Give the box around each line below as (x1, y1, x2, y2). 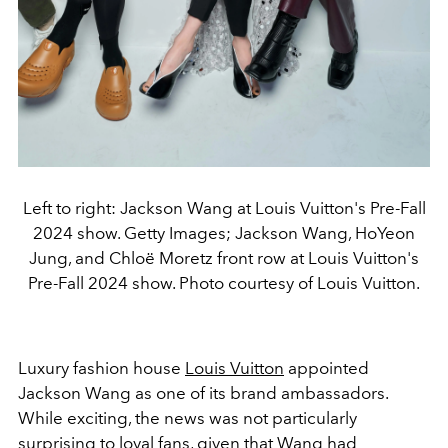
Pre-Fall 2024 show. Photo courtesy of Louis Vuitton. (28, 273, 420, 294)
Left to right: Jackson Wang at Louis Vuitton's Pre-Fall (22, 198, 426, 219)
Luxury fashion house (18, 358, 185, 379)
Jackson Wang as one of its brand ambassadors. (18, 383, 388, 404)
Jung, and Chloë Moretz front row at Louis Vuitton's (29, 248, 419, 269)
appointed (284, 358, 369, 379)
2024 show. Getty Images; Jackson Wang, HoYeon (33, 223, 415, 244)
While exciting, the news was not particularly (18, 408, 357, 429)
